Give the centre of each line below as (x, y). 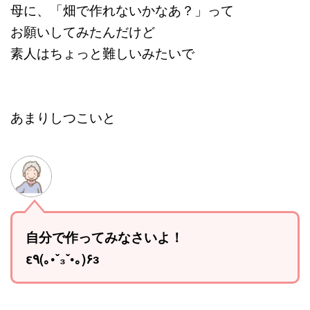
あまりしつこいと (63, 117)
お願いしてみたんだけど (83, 31)
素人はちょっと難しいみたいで (102, 53)
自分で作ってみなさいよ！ (104, 237)
